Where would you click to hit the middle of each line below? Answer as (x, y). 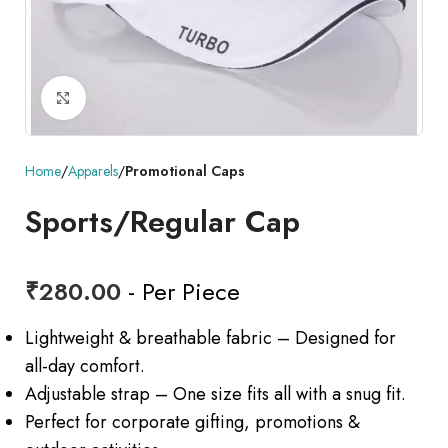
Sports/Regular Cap (162, 222)
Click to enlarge (146, 98)
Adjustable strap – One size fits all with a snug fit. (215, 394)
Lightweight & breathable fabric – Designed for (210, 338)
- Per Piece (180, 292)
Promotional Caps (185, 171)
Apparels (93, 171)
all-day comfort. (85, 366)
